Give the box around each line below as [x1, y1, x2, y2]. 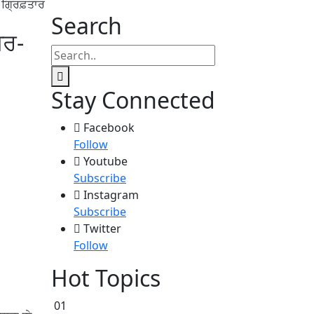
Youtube [83, 153, 128, 169]
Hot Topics [51, 263, 161, 293]
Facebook [83, 120, 135, 135]
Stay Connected [51, 85, 215, 115]
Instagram [83, 187, 139, 203]
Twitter [83, 221, 121, 236]
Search [51, 11, 122, 41]
